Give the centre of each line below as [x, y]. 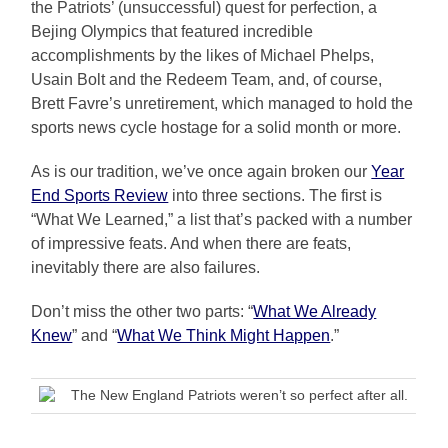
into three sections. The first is [275, 196]
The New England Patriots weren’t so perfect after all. [240, 395]
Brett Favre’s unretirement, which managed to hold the [222, 104]
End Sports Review [100, 196]
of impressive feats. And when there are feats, [191, 244]
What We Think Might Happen [224, 336]
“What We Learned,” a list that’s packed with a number [222, 220]
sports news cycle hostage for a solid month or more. [216, 128]
